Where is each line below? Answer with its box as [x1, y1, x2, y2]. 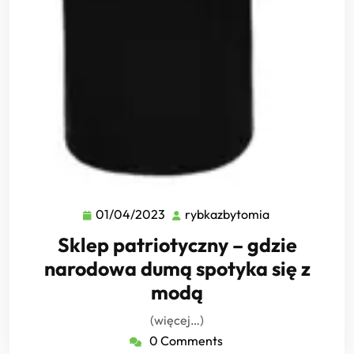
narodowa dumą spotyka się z [43, 255, 311, 281]
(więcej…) [150, 311, 204, 328]
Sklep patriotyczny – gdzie [57, 232, 297, 258]
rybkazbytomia [185, 205, 269, 222]
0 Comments [149, 332, 223, 348]
